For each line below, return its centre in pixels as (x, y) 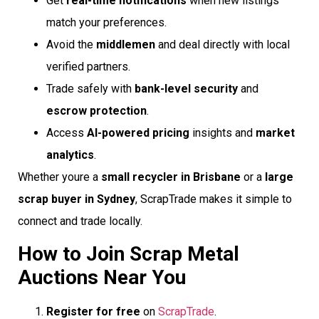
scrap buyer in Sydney (77, 199)
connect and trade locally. (80, 221)
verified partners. (88, 66)
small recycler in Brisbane (171, 177)
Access (67, 132)
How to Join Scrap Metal (129, 254)
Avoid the (71, 44)
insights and (223, 132)
